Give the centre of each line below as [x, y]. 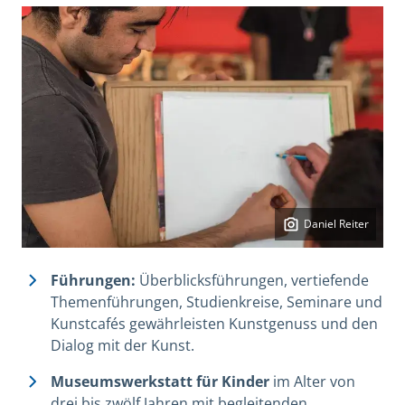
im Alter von [314, 381]
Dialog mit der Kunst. [122, 345]
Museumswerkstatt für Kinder [162, 381]
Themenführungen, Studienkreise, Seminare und [217, 301]
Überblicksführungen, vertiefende [254, 280]
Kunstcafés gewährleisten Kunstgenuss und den [214, 323]
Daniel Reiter [336, 223]
